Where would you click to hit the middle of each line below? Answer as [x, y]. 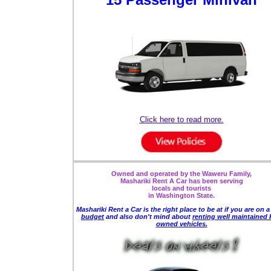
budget [93, 217]
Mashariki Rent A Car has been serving [181, 181]
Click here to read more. [181, 120]
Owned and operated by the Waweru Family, [181, 174]
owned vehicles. [181, 224]
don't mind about [164, 217]
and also [119, 217]
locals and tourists [181, 188]
